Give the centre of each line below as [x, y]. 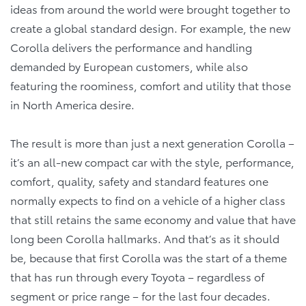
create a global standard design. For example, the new [150, 28]
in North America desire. [72, 105]
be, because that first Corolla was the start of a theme [149, 258]
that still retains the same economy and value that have [153, 219]
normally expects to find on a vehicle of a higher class [148, 200]
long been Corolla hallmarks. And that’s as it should [145, 238]
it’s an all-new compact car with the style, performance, [152, 162]
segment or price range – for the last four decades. [140, 296]
